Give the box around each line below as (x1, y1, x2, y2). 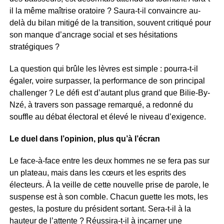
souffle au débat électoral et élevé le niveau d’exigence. (9, 112, 206, 121)
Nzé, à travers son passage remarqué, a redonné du (9, 100, 193, 109)
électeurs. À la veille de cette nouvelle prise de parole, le (9, 180, 209, 189)
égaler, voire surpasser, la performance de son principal (9, 76, 205, 85)
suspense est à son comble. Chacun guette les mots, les (9, 192, 208, 201)
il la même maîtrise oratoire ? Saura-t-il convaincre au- (9, 6, 200, 15)
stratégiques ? (9, 42, 59, 51)
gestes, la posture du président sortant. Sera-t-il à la (9, 204, 191, 213)
